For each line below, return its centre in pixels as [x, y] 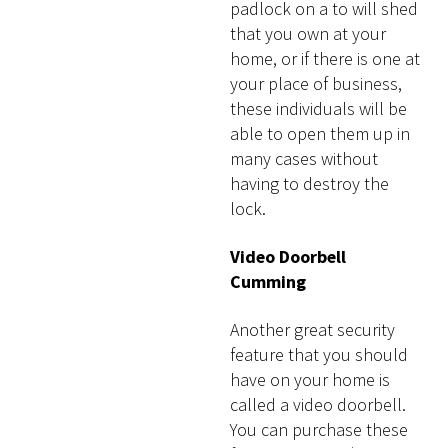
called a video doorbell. [318, 405]
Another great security [313, 330]
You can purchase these [319, 430]
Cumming [268, 282]
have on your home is [310, 380]
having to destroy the [310, 183]
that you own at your [308, 33]
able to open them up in [320, 133]
